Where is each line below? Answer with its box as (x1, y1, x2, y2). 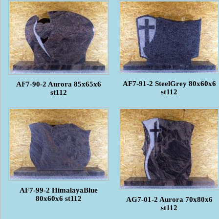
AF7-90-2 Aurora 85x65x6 (16, 80, 101, 88)
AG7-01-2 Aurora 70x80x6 (126, 195, 213, 203)
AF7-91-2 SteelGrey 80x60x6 (122, 79, 216, 88)
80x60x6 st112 (36, 194, 82, 202)
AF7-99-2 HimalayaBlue (20, 186, 98, 194)
